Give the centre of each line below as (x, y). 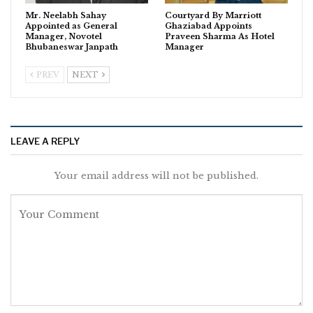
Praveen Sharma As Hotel (220, 36)
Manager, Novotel (64, 36)
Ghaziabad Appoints (209, 26)
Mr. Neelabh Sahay (66, 15)
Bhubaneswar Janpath (72, 46)
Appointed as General (71, 26)
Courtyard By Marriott (213, 15)
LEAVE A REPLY (45, 141)
